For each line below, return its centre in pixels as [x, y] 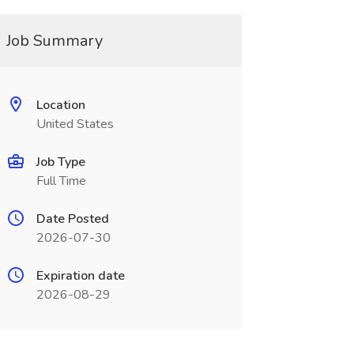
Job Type [60, 162]
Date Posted [72, 219]
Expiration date [80, 276]
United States [75, 124]
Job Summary [54, 41]
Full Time [61, 181]
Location [60, 105]
